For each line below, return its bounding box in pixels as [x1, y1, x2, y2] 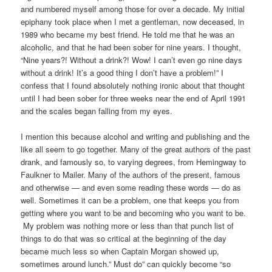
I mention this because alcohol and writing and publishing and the [21, 131, 250, 143]
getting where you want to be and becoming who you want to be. [21, 207, 246, 219]
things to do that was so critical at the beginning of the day [21, 233, 227, 245]
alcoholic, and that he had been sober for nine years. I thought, [21, 41, 242, 53]
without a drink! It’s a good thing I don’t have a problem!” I [21, 67, 224, 79]
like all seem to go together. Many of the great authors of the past [21, 143, 251, 155]
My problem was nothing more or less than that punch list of [21, 220, 234, 232]
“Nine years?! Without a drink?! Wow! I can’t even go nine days [21, 54, 243, 66]
